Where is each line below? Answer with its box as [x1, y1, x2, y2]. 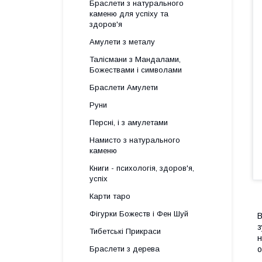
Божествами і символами [89, 65, 182, 74]
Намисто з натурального [89, 136, 180, 144]
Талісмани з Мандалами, [89, 55, 181, 64]
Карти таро [89, 192, 130, 201]
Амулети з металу [89, 37, 155, 46]
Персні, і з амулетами [89, 118, 168, 127]
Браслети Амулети [89, 83, 158, 92]
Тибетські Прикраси [89, 227, 161, 236]
